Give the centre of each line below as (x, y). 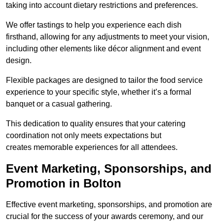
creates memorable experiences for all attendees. (92, 147)
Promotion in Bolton (64, 184)
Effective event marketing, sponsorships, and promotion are (109, 205)
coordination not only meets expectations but (84, 136)
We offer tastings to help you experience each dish (94, 25)
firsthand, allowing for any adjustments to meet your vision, (108, 37)
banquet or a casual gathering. (59, 104)
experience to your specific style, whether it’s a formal (99, 92)
